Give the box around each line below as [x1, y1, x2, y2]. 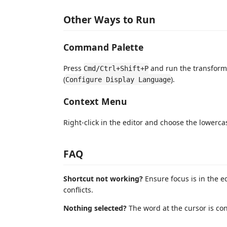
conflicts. [63, 184, 93, 195]
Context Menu [63, 95, 127, 107]
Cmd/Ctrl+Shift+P [84, 64, 148, 72]
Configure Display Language [65, 75, 171, 84]
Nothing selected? [63, 203, 127, 213]
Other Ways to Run [63, 13, 156, 26]
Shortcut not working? [63, 173, 143, 183]
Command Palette [63, 41, 143, 53]
